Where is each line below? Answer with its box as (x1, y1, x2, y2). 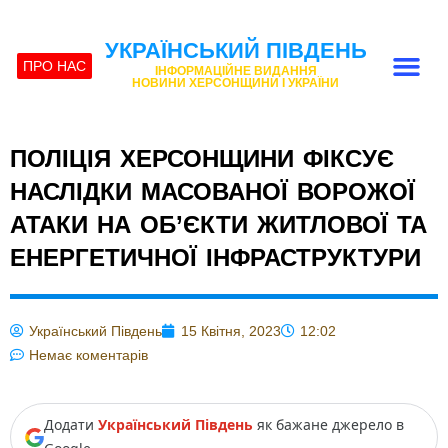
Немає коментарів (29, 347, 148, 363)
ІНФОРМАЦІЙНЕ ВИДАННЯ (154, 64, 317, 78)
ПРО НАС (23, 58, 87, 74)
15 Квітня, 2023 (181, 323, 281, 339)
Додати (44, 415, 98, 434)
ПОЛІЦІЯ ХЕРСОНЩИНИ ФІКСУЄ (10, 145, 394, 172)
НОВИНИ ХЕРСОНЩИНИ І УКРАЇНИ (132, 76, 340, 90)
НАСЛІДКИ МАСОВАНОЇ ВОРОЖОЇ (10, 178, 415, 205)
